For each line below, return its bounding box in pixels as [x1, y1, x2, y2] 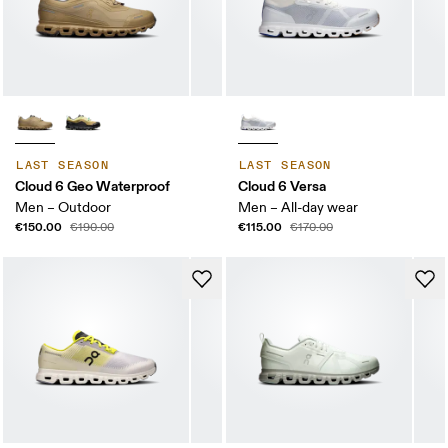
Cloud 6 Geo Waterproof [15, 177, 171, 195]
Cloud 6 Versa [238, 177, 326, 195]
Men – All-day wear [238, 199, 358, 216]
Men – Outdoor [15, 199, 112, 216]
